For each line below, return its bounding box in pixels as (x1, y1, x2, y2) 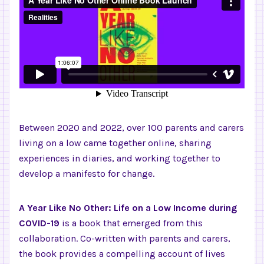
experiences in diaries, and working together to (19, 153, 220, 164)
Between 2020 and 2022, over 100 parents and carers (19, 122, 244, 133)
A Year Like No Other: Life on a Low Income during (19, 202, 237, 213)
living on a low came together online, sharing (19, 137, 212, 148)
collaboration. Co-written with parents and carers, (19, 233, 230, 244)
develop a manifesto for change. (19, 168, 154, 179)
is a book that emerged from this (60, 217, 203, 229)
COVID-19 (19, 217, 60, 229)
